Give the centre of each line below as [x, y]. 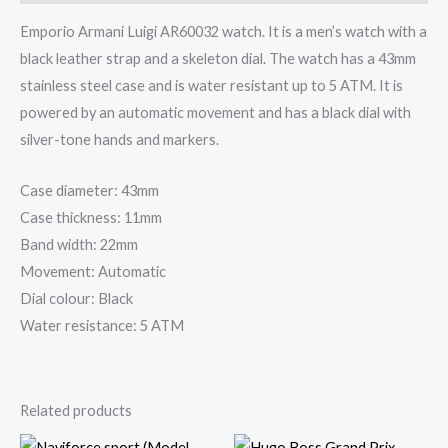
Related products [76, 410]
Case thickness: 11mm [91, 217]
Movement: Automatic [93, 271]
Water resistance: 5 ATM [102, 325]
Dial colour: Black [76, 298]
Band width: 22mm [79, 244]
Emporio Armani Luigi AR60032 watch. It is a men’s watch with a [223, 32]
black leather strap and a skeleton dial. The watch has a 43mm [218, 59]
